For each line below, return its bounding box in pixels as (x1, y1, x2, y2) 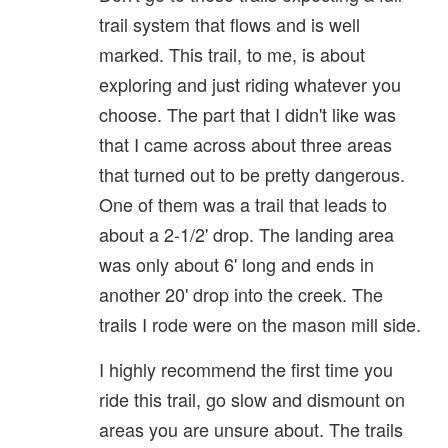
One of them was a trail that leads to (99, 190, 387, 217)
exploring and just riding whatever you (99, 70, 401, 97)
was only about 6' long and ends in (99, 250, 374, 277)
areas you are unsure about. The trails (99, 415, 403, 442)
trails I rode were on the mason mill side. (99, 310, 421, 337)
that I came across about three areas (99, 130, 392, 157)
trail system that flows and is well (99, 10, 360, 37)
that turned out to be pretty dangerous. (99, 160, 405, 187)
